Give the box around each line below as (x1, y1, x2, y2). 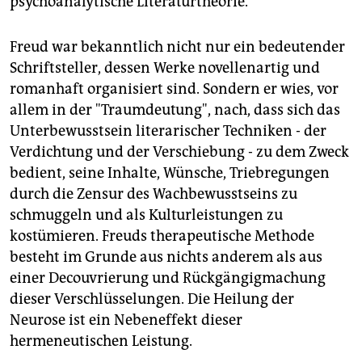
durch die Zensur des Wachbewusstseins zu (10, 185, 297, 204)
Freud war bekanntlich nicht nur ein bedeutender (10, 38, 345, 57)
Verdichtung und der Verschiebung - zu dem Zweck (10, 143, 349, 162)
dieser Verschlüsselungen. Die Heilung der (10, 290, 294, 309)
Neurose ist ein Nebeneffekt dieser (10, 311, 242, 330)
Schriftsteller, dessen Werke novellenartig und (10, 59, 320, 78)
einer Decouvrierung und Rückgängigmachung (10, 269, 326, 288)
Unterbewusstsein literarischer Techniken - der (10, 122, 326, 141)
